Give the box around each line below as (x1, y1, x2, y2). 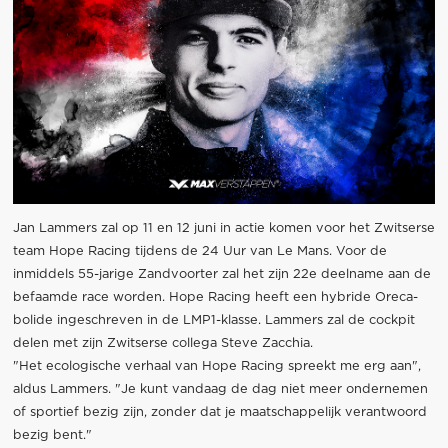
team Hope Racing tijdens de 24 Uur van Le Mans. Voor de (12, 244, 387, 258)
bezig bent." (12, 428, 92, 442)
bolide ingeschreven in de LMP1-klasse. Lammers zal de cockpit (12, 313, 415, 327)
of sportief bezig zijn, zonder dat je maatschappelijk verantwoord (12, 405, 427, 419)
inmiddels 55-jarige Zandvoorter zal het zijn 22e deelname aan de (12, 267, 431, 281)
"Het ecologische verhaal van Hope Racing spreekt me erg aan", (12, 359, 421, 373)
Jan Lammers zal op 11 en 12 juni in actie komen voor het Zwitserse (12, 221, 435, 235)
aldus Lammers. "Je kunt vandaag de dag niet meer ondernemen (12, 382, 428, 396)
